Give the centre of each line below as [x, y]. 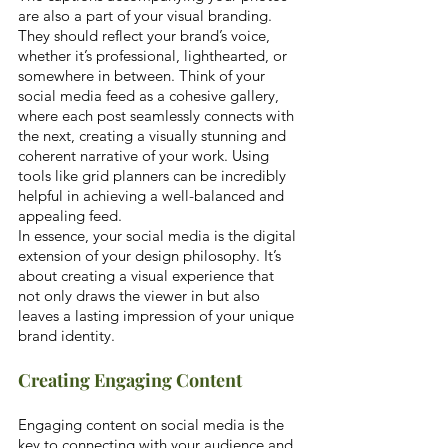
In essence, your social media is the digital [159, 236]
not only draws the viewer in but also [141, 296]
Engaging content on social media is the [153, 425]
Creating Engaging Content [130, 380]
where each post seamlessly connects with [158, 116]
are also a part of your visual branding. [147, 16]
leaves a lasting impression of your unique [158, 316]
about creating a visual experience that [148, 276]
